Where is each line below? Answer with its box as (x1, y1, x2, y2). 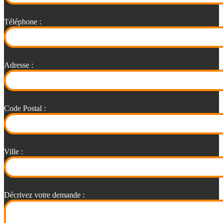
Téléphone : (4, 17, 41, 26)
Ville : (4, 147, 23, 156)
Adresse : (4, 60, 33, 69)
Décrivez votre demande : (4, 190, 85, 199)
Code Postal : (4, 104, 46, 112)
